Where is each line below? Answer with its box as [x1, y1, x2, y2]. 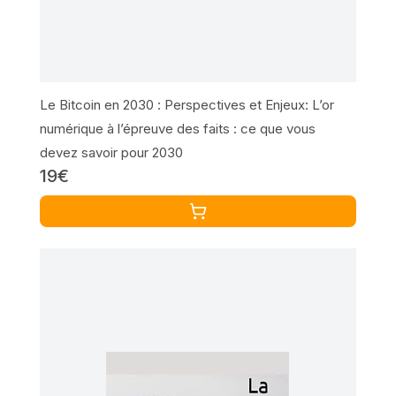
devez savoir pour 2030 [39, 144, 183, 162]
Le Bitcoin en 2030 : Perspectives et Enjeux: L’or [39, 96, 334, 114]
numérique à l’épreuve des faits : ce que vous [39, 120, 316, 138]
